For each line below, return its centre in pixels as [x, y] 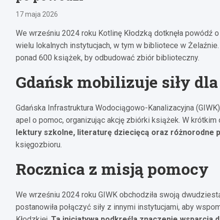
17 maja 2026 [37, 14]
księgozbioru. [39, 144]
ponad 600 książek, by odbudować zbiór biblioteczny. [108, 57]
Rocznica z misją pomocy [112, 168]
